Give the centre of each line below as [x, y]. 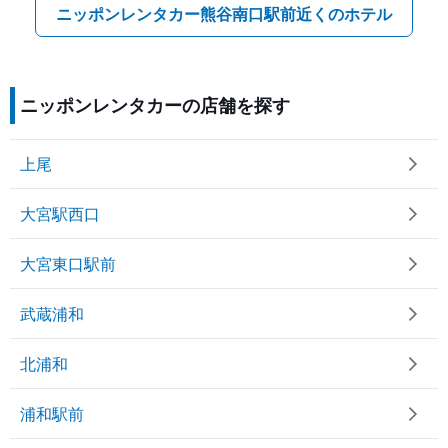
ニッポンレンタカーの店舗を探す [155, 105]
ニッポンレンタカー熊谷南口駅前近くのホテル [224, 14]
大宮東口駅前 [68, 263]
